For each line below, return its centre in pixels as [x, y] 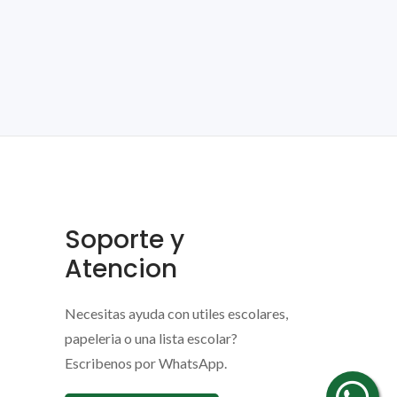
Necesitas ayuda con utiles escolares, [176, 313]
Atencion [121, 269]
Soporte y [125, 240]
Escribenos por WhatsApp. [146, 363]
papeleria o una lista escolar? [151, 338]
